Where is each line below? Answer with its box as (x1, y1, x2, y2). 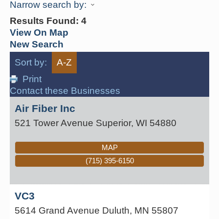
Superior (96, 117, 131, 128)
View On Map (10, 27, 68, 38)
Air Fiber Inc (15, 102, 75, 114)
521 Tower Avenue (15, 117, 93, 128)
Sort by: (15, 57, 47, 67)
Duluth (102, 205, 130, 216)
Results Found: (10, 15, 81, 26)
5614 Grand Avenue (15, 205, 100, 216)
